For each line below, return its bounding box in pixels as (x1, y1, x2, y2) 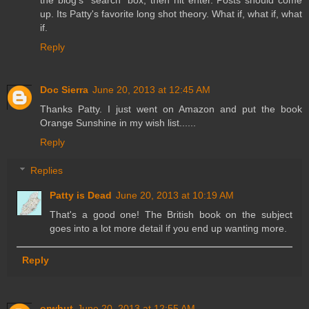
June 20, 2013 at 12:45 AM (92, 83, 210, 95)
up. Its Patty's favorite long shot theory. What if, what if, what (40, 8, 302, 19)
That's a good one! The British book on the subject (50, 209, 292, 221)
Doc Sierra (40, 83, 88, 95)
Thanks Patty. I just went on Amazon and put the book (40, 103, 302, 114)
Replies (30, 165, 63, 177)
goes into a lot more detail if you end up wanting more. (50, 223, 288, 235)
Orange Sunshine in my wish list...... (40, 117, 196, 128)
